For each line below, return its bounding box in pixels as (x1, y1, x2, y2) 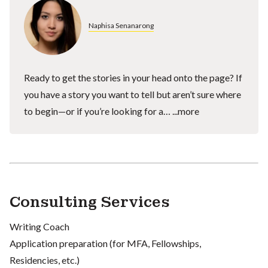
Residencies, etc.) (10, 254, 80, 266)
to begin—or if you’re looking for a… (24, 105, 172, 117)
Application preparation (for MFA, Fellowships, (10, 237, 201, 249)
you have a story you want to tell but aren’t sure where (24, 88, 241, 100)
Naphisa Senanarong (89, 21, 154, 31)
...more (172, 105, 199, 117)
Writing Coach (10, 220, 69, 232)
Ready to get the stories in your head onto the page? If (24, 71, 242, 83)
